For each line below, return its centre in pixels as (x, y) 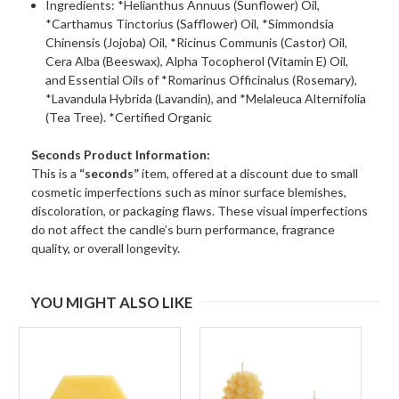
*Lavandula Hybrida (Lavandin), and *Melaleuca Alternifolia (206, 99)
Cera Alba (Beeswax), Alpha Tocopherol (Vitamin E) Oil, (197, 61)
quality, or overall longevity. (106, 248)
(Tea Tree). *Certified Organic (129, 118)
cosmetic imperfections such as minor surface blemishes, (189, 192)
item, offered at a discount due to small (248, 174)
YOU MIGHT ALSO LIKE (112, 303)
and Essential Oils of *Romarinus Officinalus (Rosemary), (202, 80)
